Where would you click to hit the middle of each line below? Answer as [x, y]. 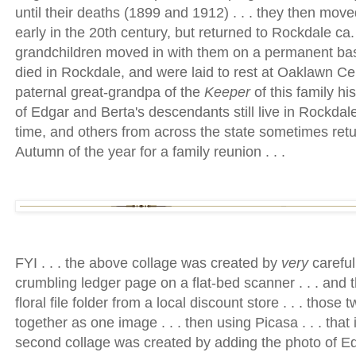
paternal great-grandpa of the [110, 93]
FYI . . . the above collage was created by [148, 263]
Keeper [227, 93]
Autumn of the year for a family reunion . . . [150, 152]
